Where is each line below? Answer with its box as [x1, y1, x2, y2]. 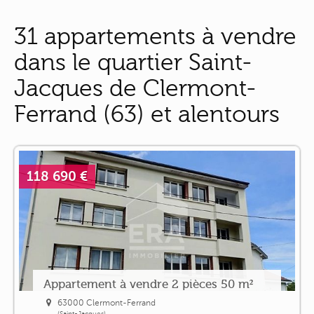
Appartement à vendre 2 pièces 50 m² [43, 276, 253, 291]
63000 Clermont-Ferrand [57, 297, 156, 308]
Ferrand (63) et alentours [14, 101, 280, 128]
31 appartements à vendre [14, 23, 296, 50]
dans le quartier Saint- [14, 49, 252, 76]
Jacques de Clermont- [14, 75, 257, 102]
